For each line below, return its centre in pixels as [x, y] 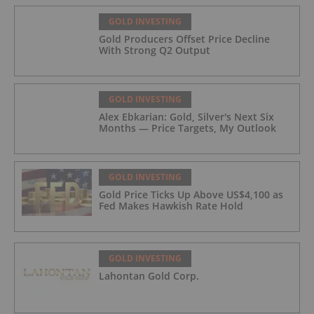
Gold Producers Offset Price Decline [184, 39]
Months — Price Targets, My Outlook [187, 128]
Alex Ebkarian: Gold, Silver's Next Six [186, 117]
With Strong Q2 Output [155, 50]
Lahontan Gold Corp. [149, 276]
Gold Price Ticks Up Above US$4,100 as [191, 195]
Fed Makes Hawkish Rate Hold [171, 206]
